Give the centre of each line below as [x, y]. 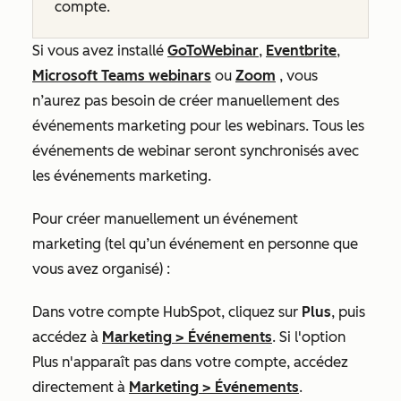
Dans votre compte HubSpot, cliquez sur [167, 312]
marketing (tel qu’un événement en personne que [195, 244]
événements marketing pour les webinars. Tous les [198, 126]
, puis [348, 312]
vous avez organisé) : [103, 269]
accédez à [67, 337]
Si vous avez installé [100, 51]
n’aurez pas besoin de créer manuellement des [186, 101]
